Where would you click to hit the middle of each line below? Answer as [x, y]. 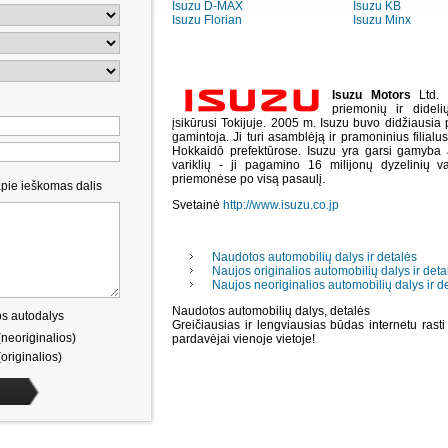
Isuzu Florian [207, 20]
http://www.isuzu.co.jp [281, 204]
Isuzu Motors [376, 94]
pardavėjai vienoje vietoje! [243, 338]
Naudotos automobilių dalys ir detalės [314, 256]
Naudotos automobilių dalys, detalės [271, 310]
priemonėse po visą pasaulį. [248, 178]
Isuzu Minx [381, 20]
